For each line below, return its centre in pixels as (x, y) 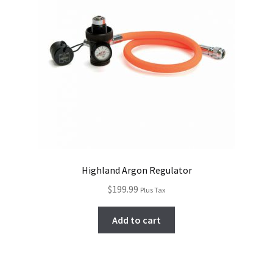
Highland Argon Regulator (136, 170)
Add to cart (136, 220)
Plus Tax (153, 190)
